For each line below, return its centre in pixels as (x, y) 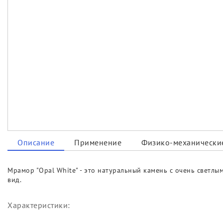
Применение (98, 143)
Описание (36, 143)
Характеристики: (39, 205)
